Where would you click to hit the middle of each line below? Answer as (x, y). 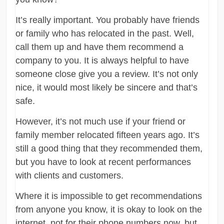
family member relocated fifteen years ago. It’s (108, 135)
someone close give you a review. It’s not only (107, 74)
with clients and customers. (70, 175)
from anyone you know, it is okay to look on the (109, 209)
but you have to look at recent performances (103, 162)
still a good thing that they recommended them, (109, 148)
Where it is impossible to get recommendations (109, 196)
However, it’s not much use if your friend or (101, 121)
